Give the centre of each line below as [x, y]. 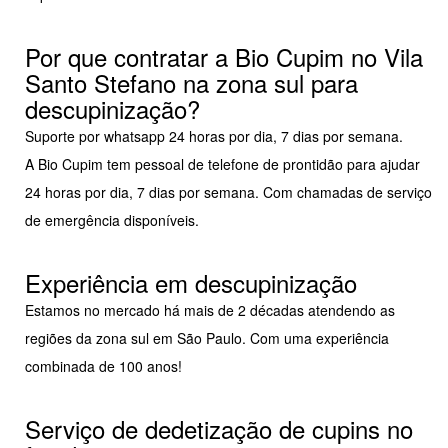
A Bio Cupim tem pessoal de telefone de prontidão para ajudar [222, 164]
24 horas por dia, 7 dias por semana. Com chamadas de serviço [228, 192]
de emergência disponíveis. [112, 220]
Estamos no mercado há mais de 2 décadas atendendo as [210, 310]
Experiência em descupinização [191, 283]
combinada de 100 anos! [103, 366]
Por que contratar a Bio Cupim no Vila [224, 57]
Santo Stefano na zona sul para [191, 83]
